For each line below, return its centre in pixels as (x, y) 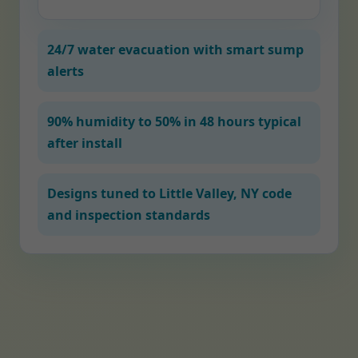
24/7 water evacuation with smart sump (175, 50)
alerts (66, 71)
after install (85, 143)
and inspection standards (129, 215)
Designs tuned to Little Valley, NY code (169, 193)
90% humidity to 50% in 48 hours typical (174, 121)
